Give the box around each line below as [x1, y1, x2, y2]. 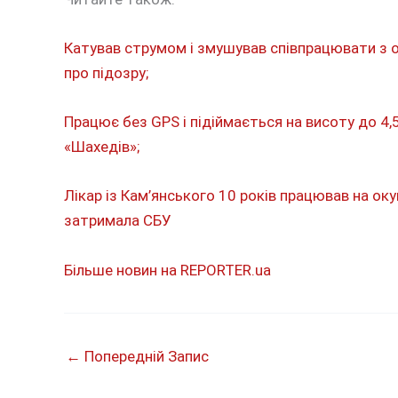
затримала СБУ [64, 211, 171, 230]
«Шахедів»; [64, 138, 139, 156]
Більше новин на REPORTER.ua [64, 260, 271, 279]
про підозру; [64, 64, 148, 83]
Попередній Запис [81, 346, 209, 365]
